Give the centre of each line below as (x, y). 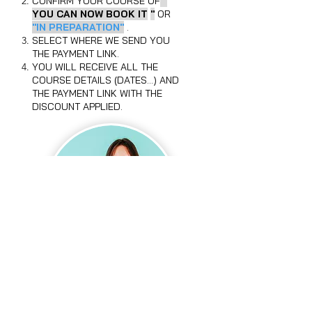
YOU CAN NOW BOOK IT (90, 14)
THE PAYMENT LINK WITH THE (97, 93)
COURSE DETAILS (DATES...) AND (106, 80)
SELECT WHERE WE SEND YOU (101, 40)
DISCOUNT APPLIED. (77, 107)
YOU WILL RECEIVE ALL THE (95, 67)
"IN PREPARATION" (78, 27)
